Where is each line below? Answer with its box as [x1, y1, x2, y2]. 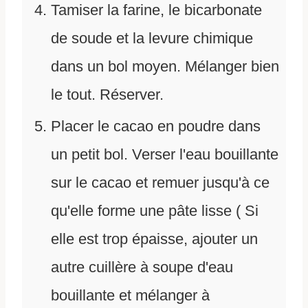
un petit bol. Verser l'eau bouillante [51, 146, 278, 164]
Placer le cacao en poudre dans [51, 118, 261, 135]
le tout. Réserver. [51, 86, 164, 104]
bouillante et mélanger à [51, 287, 210, 305]
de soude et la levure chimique [51, 30, 253, 47]
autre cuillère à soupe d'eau [51, 258, 233, 276]
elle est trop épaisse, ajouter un [51, 230, 258, 248]
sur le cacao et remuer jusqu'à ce [51, 174, 269, 192]
